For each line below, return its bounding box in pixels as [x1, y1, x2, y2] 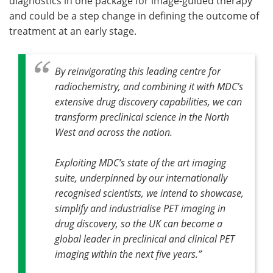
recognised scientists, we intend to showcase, [55, 186, 244, 199]
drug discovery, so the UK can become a [55, 216, 222, 230]
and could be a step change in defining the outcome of [9, 9, 259, 23]
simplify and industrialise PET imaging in [55, 201, 225, 214]
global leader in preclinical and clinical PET [55, 232, 235, 245]
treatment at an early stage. [9, 24, 136, 38]
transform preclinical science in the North [55, 110, 229, 123]
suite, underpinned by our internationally [55, 171, 227, 184]
